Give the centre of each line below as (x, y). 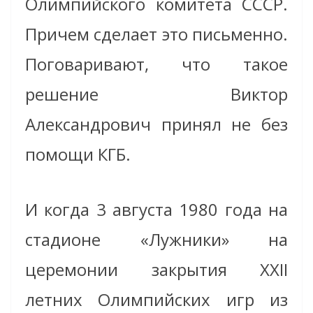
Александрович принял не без (156, 124)
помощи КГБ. (78, 154)
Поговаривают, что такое (156, 64)
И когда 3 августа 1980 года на (156, 210)
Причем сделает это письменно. (156, 34)
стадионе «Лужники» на (156, 240)
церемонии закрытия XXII (156, 270)
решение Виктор (156, 94)
